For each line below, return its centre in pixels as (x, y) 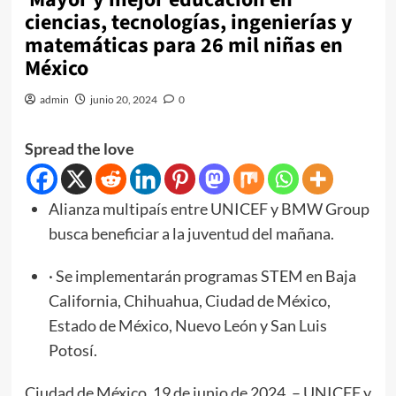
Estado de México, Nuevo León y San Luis (187, 325)
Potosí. (72, 350)
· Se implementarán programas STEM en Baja (202, 276)
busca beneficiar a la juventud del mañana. (191, 233)
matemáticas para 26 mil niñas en (183, 46)
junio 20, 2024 (123, 99)
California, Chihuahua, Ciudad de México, (189, 301)
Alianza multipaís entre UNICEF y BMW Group (209, 209)
